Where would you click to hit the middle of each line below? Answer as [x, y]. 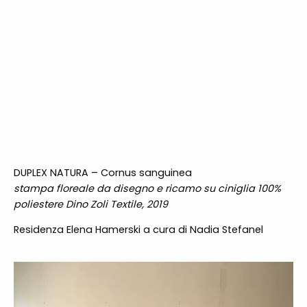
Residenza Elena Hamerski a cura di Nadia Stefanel [138, 230]
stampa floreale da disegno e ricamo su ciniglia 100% [147, 189]
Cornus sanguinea [146, 173]
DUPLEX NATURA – [57, 173]
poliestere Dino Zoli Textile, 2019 [90, 205]
